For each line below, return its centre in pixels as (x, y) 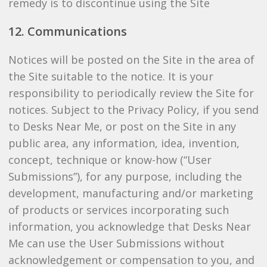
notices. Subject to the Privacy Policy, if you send (133, 110)
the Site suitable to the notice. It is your (111, 76)
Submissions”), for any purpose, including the (125, 176)
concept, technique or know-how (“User (110, 160)
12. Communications (67, 31)
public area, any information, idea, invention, (124, 143)
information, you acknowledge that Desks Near (129, 226)
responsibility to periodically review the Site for (131, 93)
